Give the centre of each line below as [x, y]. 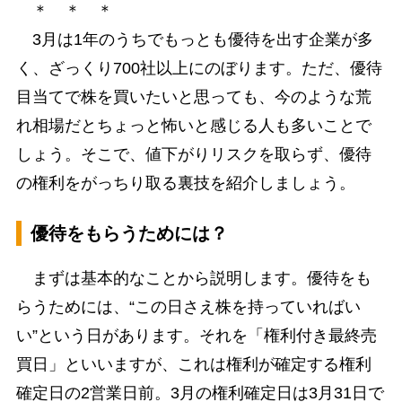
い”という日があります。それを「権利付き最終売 [196, 335]
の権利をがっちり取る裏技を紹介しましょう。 [185, 184]
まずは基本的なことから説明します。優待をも [193, 278]
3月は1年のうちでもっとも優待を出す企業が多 [194, 40]
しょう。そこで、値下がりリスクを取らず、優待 [193, 155]
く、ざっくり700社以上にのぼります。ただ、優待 [199, 69]
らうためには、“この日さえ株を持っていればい [188, 306]
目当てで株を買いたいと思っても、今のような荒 [193, 97]
